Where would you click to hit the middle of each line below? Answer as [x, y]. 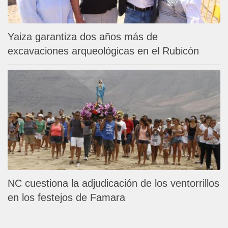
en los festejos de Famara [66, 197]
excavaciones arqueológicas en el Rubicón [103, 51]
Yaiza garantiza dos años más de [83, 36]
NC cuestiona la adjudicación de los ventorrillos [113, 183]
